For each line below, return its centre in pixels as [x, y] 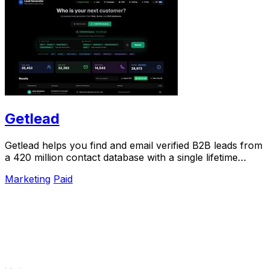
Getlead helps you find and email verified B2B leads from [134, 146]
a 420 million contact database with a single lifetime [121, 158]
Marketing [28, 179]
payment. [26, 170]
